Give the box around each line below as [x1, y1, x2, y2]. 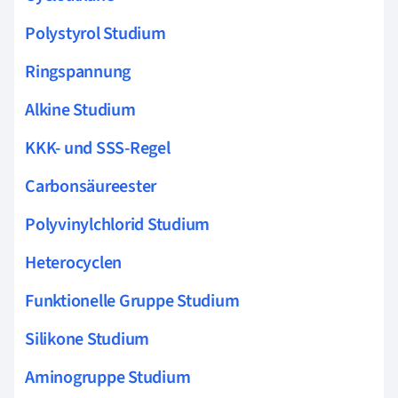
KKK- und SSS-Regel [25, 135, 171, 161]
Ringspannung [25, 59, 131, 84]
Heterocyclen [25, 250, 123, 275]
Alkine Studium [25, 97, 136, 123]
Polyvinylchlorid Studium [25, 211, 211, 237]
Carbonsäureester [25, 173, 157, 199]
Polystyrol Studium [25, 20, 166, 46]
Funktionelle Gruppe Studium [25, 288, 240, 314]
